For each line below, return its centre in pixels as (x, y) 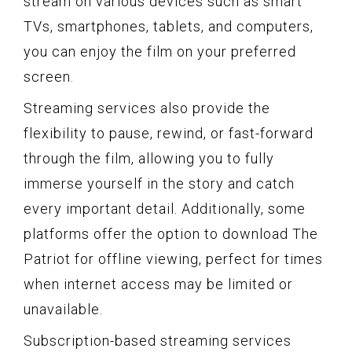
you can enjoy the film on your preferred (160, 51)
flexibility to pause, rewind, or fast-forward (169, 133)
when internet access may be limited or (158, 284)
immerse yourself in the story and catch (159, 183)
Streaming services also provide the (147, 108)
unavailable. (63, 309)
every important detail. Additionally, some (165, 208)
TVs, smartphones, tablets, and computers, (169, 26)
